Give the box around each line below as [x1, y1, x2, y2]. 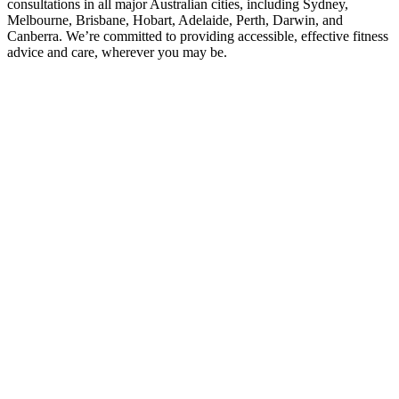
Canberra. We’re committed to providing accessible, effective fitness [7, 28, 388, 44]
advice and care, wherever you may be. [7, 44, 227, 60]
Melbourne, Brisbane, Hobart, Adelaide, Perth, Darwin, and [7, 12, 343, 28]
